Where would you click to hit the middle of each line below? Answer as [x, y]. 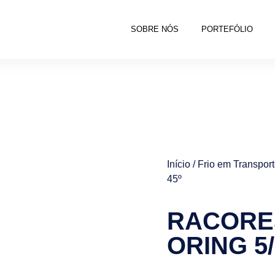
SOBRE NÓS [155, 29]
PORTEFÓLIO [227, 29]
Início [179, 164]
